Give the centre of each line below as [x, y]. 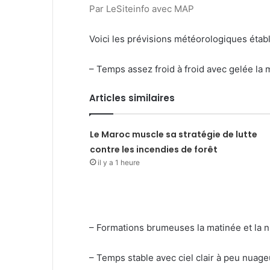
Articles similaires [132, 98]
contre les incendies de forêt [153, 149]
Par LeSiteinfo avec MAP [142, 9]
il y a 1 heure [118, 162]
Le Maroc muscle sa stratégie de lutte [173, 134]
